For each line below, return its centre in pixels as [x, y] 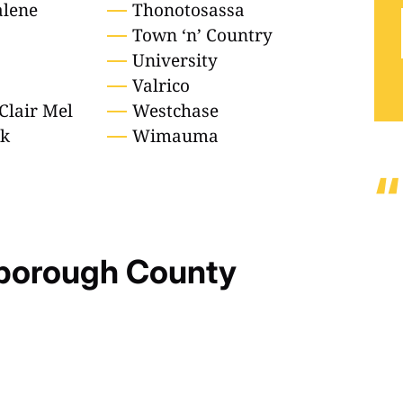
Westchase [175, 111]
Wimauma [175, 136]
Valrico [161, 86]
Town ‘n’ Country [202, 36]
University [175, 61]
